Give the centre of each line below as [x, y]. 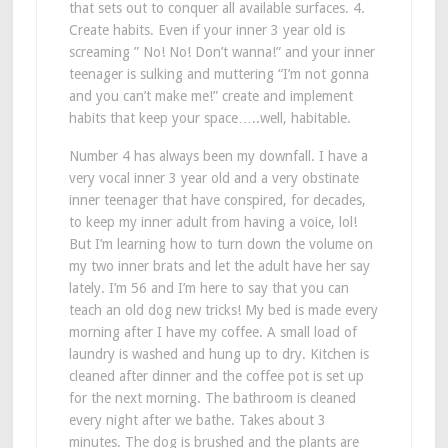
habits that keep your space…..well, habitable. [209, 117]
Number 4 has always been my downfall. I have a [218, 155]
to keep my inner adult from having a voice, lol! [212, 221]
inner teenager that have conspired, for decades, [217, 199]
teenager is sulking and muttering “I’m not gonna [218, 73]
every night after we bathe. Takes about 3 [197, 419]
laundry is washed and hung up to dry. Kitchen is [218, 353]
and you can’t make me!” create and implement [210, 95]
